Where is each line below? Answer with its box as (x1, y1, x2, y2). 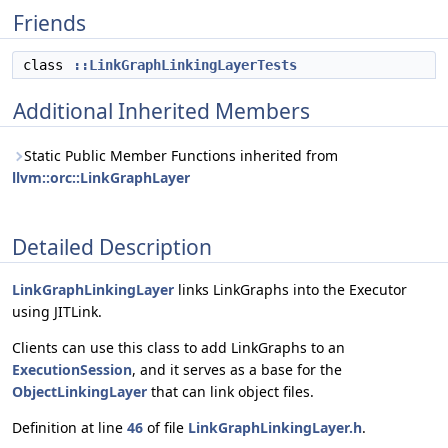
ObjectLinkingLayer (12, 382, 147, 402)
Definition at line (12, 418, 127, 438)
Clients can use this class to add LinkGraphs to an (12, 338, 345, 358)
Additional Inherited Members (13, 97, 310, 125)
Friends (13, 9, 86, 37)
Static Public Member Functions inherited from (24, 146, 338, 165)
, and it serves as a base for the (132, 360, 342, 380)
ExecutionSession (12, 360, 132, 380)
